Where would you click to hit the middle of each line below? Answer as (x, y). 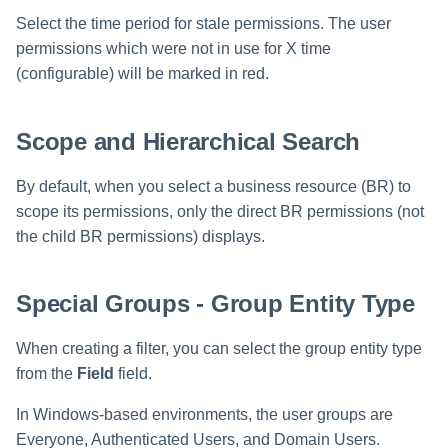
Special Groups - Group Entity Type (215, 304)
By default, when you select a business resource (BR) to (213, 186)
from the (46, 374)
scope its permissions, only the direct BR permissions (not (220, 211)
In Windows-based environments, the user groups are (204, 415)
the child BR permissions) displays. (140, 236)
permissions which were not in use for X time (173, 49)
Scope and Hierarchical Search (188, 141)
